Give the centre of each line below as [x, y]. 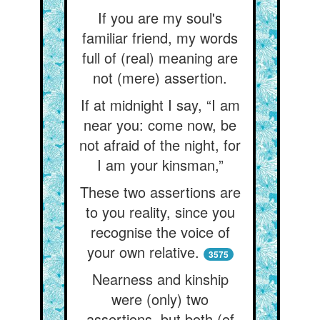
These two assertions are [160, 192]
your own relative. [143, 252]
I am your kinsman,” [160, 165]
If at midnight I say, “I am [160, 105]
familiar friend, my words [160, 37]
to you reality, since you [160, 212]
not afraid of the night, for [160, 145]
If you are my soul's [160, 17]
